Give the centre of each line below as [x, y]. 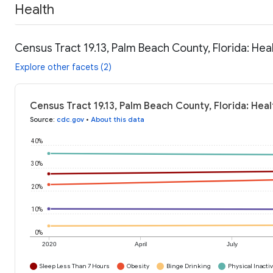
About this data [118, 120]
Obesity [138, 266]
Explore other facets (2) [63, 67]
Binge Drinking [189, 266]
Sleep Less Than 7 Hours [75, 266]
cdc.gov [70, 120]
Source [41, 120]
